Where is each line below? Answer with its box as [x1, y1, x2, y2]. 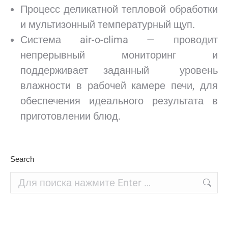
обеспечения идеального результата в [20, 95, 218, 107]
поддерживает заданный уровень [20, 64, 218, 76]
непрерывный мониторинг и [20, 49, 218, 61]
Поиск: [10, 173, 30, 180]
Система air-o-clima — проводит [20, 34, 218, 46]
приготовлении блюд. [20, 110, 121, 122]
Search [10, 155, 34, 163]
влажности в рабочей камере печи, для [20, 79, 218, 92]
